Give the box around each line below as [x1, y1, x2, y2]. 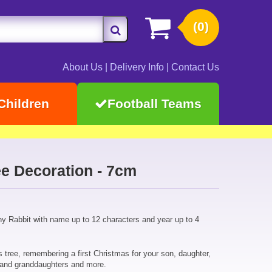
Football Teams [107, 97, 202, 110]
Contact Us [171, 62, 219, 72]
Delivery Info [110, 62, 164, 72]
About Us [63, 62, 103, 72]
